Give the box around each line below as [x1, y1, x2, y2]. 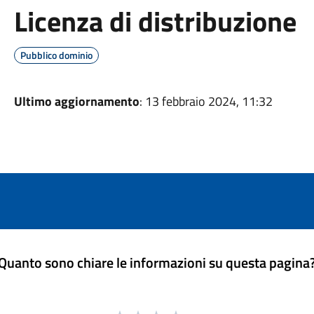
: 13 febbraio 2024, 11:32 [139, 92, 273, 111]
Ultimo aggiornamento [13, 92, 139, 111]
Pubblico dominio [20, 48, 93, 62]
